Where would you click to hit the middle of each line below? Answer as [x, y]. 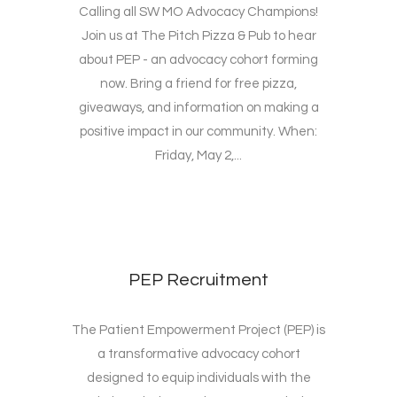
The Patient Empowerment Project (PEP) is [198, 331]
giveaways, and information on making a [198, 108]
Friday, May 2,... [198, 156]
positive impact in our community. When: [198, 132]
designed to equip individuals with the [198, 378]
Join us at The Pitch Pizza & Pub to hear [198, 36]
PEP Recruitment [198, 280]
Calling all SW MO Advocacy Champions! [198, 12]
